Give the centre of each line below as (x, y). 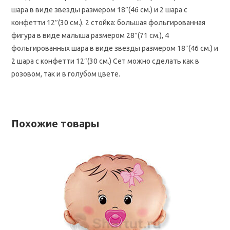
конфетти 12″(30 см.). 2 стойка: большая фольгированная (109, 23)
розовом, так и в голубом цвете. (66, 74)
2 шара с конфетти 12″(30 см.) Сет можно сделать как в (106, 61)
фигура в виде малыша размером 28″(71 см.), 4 (90, 35)
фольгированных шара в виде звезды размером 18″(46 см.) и (115, 48)
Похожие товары (55, 123)
